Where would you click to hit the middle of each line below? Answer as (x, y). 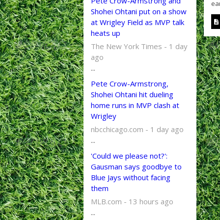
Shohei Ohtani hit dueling (132, 94)
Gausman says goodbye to (136, 166)
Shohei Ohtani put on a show (138, 11)
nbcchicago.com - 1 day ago (137, 129)
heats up (105, 33)
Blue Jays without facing (130, 177)
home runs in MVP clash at (135, 105)
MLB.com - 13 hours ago (132, 201)
